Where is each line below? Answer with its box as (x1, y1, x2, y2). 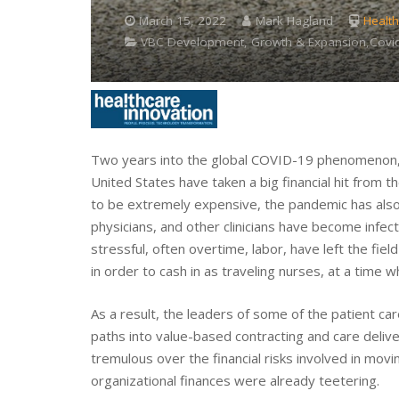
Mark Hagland (255, 12, 333, 29)
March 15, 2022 (139, 12, 226, 29)
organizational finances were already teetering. (91, 370, 379, 389)
